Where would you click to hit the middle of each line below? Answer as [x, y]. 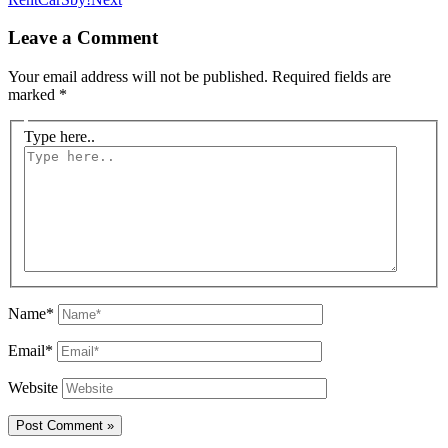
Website [33, 387]
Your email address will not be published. [138, 77]
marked [33, 95]
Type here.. [59, 136]
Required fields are [331, 77]
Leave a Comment [83, 38]
